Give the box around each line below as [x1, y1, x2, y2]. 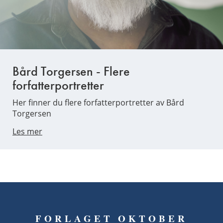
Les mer [12, 126, 42, 137]
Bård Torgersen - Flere [12, 63, 130, 80]
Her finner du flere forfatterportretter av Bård [12, 97, 184, 108]
